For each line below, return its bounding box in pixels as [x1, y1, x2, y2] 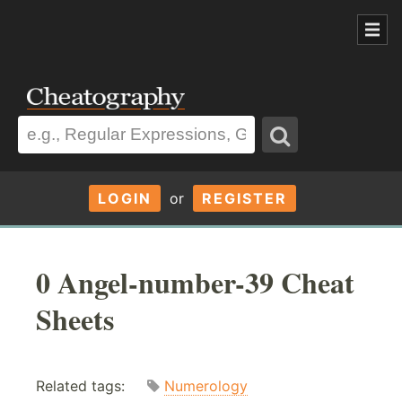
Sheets [36, 297, 114, 340]
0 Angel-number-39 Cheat [36, 260, 354, 303]
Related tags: [36, 377, 147, 396]
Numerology [164, 377, 248, 396]
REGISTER [201, 188, 287, 207]
